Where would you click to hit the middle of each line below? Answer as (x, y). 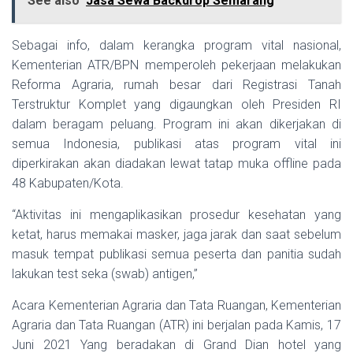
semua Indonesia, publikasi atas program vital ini (176, 143)
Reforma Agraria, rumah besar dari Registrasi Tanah (176, 84)
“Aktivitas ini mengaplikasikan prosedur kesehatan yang (176, 214)
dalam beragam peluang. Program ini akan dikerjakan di (176, 124)
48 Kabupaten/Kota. (68, 183)
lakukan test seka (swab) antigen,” (105, 273)
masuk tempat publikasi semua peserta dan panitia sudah (176, 254)
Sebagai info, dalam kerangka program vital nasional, (176, 45)
